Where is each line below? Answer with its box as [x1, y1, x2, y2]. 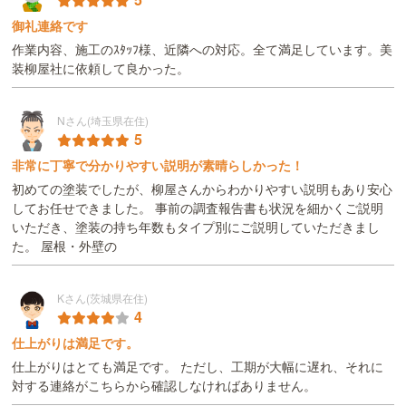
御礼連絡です [12, 15, 89, 34]
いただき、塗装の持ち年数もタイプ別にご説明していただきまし [12, 217, 381, 237]
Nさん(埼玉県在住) [57, 111, 150, 128]
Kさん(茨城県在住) [57, 289, 149, 305]
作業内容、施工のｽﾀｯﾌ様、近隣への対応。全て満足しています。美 [12, 39, 393, 59]
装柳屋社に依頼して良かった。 [12, 58, 190, 77]
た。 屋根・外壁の [12, 236, 118, 255]
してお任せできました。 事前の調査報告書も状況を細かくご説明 [12, 198, 384, 217]
